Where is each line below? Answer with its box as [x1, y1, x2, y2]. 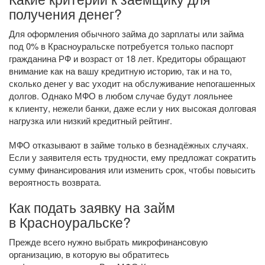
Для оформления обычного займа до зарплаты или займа [9, 27, 244, 40]
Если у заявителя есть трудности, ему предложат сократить [9, 151, 256, 163]
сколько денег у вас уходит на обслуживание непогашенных [9, 77, 256, 89]
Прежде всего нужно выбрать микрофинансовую [9, 235, 208, 248]
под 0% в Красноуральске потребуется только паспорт [9, 40, 234, 52]
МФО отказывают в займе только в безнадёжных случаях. [9, 138, 248, 151]
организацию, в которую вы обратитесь [9, 248, 169, 260]
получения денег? [9, 4, 122, 24]
